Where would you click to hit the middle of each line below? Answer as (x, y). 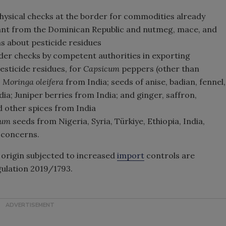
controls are (169, 155)
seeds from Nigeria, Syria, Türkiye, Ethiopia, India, (108, 121)
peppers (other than (160, 69)
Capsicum (102, 69)
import (131, 155)
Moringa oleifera (33, 82)
